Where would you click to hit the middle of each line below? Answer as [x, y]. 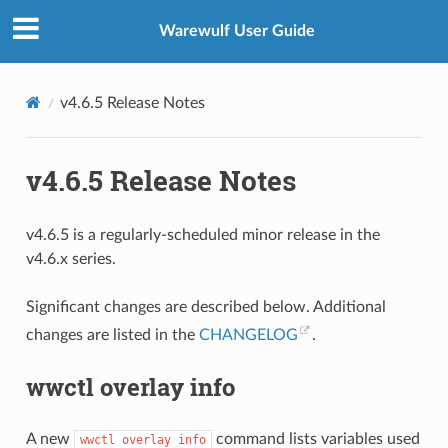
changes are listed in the [112, 335]
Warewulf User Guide [237, 31]
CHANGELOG [248, 335]
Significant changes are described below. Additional [205, 306]
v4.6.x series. [70, 258]
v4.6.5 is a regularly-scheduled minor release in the [202, 234]
